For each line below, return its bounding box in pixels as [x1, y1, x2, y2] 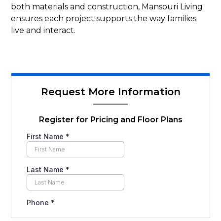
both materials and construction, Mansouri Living [11, 2, 203, 11]
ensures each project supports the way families [11, 14, 197, 23]
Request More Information [40, 86, 181, 98]
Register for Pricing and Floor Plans [38, 115, 183, 124]
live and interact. [11, 26, 76, 35]
